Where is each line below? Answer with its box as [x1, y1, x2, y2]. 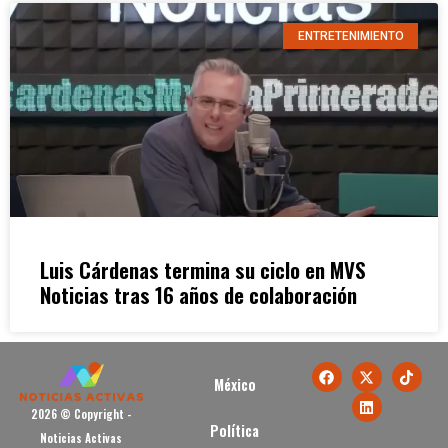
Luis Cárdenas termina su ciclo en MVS [40, 254, 366, 286]
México [213, 374, 256, 396]
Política [210, 420, 260, 442]
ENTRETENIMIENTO [297, 29, 404, 44]
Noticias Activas [40, 429, 123, 446]
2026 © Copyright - [31, 405, 132, 422]
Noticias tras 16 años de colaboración [40, 279, 357, 311]
